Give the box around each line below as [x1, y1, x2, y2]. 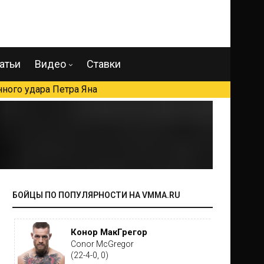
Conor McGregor [70, 239, 134, 249]
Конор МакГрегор [70, 227, 147, 237]
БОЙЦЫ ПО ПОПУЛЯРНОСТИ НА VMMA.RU [12, 190, 181, 200]
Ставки [87, 58, 121, 70]
